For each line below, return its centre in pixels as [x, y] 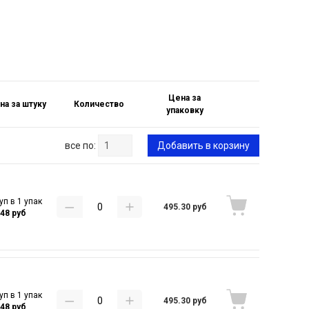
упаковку [185, 110]
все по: [80, 146]
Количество [99, 104]
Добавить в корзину [203, 146]
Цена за [185, 98]
